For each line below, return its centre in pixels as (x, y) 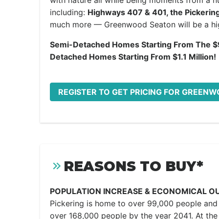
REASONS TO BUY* (133, 166)
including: (69, 12)
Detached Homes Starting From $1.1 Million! (133, 57)
